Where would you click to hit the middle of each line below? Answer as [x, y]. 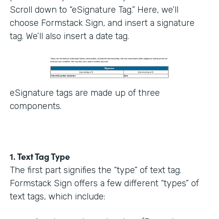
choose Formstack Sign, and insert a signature [102, 23]
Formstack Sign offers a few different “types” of [104, 183]
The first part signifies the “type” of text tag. [96, 170]
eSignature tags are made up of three [85, 93]
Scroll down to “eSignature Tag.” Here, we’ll [94, 10]
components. [36, 106]
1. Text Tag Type [40, 156]
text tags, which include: [57, 197]
